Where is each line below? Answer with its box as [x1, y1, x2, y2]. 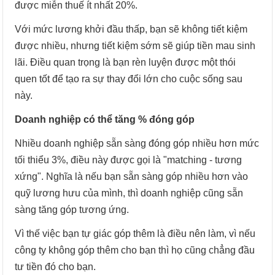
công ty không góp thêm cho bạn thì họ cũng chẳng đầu [15, 244, 255, 255]
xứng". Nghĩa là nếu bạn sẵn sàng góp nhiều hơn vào [15, 171, 249, 182]
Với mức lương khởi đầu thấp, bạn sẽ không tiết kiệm [15, 23, 248, 34]
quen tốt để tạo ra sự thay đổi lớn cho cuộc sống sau [15, 73, 243, 84]
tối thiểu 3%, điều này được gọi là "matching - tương [15, 154, 242, 165]
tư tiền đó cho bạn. [15, 261, 96, 272]
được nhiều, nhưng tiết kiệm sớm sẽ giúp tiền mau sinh [15, 40, 256, 51]
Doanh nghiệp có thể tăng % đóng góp [15, 114, 195, 125]
